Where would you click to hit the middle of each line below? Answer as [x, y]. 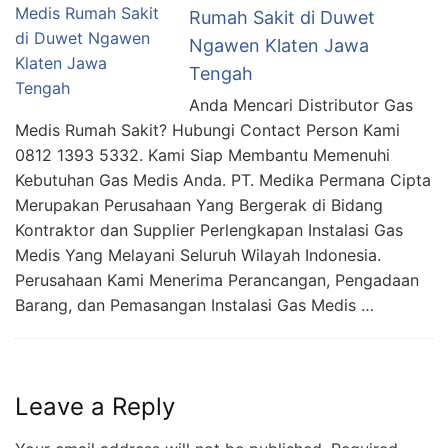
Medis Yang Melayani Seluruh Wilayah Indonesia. [198, 255]
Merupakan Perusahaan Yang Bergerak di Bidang [199, 205]
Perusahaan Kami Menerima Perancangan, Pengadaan [217, 280]
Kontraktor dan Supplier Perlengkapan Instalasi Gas [209, 230]
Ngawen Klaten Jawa [279, 46]
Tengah [221, 74]
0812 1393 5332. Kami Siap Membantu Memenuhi [202, 155]
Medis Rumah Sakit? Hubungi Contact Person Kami [207, 130]
